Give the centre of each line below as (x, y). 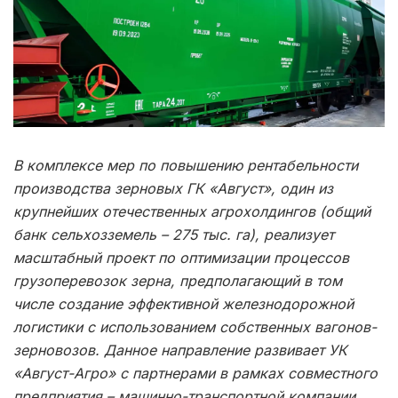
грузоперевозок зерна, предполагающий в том (178, 280)
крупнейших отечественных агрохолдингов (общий (192, 211)
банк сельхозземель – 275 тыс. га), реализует (174, 234)
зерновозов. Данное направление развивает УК (180, 350)
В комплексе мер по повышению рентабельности (186, 165)
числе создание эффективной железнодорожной (183, 303)
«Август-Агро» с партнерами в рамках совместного (195, 373)
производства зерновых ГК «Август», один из (173, 188)
